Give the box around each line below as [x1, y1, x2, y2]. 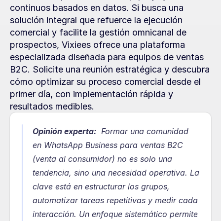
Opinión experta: [33, 126, 96, 136]
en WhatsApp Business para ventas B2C [33, 140, 183, 150]
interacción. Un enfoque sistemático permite [33, 209, 198, 219]
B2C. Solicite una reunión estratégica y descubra [10, 64, 210, 74]
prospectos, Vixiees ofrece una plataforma [10, 39, 185, 50]
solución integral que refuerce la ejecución [10, 15, 183, 25]
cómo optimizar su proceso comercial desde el [10, 76, 201, 87]
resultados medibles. [10, 101, 94, 111]
